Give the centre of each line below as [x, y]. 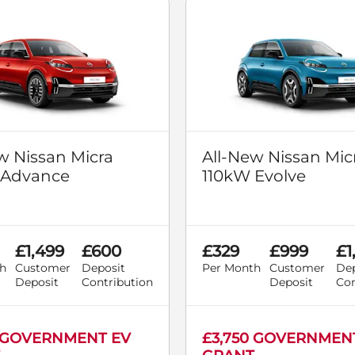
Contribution [117, 282]
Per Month [231, 268]
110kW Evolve [254, 176]
